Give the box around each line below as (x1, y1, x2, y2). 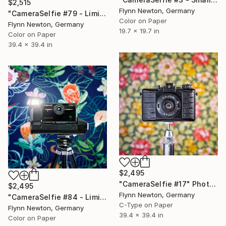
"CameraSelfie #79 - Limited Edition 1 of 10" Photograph (99, 9, 106, 18)
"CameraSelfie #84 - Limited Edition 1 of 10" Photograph (99, 192, 106, 201)
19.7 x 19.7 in (119, 26, 159, 35)
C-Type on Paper (119, 200, 173, 209)
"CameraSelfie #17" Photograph (209, 179, 216, 188)
